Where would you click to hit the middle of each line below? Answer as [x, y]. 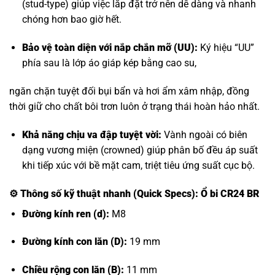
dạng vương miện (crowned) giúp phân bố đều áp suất [140, 150]
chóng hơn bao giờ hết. [72, 20]
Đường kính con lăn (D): [74, 242]
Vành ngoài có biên [204, 134]
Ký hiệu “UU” [226, 48]
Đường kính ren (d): [65, 214]
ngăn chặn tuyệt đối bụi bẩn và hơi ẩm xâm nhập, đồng [129, 91]
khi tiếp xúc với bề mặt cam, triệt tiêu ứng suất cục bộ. [138, 165]
